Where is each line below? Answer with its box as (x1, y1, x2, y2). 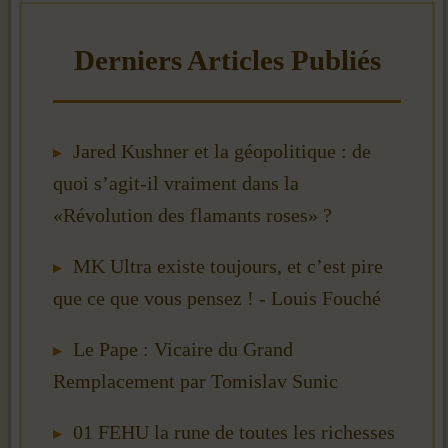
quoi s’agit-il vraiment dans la (53, 171, 299, 194)
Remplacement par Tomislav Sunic (53, 369, 338, 392)
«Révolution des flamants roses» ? (53, 203, 332, 226)
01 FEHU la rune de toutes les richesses (73, 421, 395, 444)
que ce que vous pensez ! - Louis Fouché (53, 286, 381, 309)
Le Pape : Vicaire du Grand (73, 337, 293, 360)
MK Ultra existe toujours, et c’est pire (73, 254, 383, 277)
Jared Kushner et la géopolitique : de (73, 139, 371, 162)
